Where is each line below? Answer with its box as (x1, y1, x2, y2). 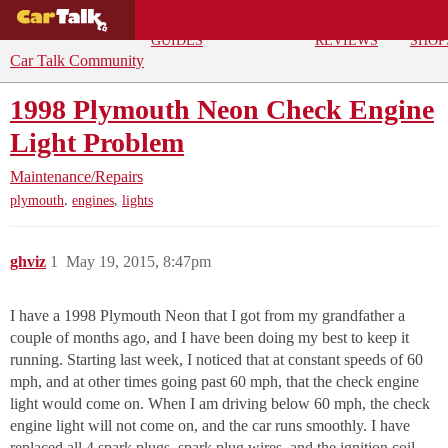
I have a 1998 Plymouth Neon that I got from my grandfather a (10, 307, 405, 325)
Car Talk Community (10, 52, 144, 69)
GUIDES (150, 31, 203, 48)
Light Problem (10, 127, 184, 158)
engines (72, 193, 114, 209)
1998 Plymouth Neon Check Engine (10, 94, 434, 125)
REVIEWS (314, 31, 378, 48)
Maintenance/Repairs (10, 168, 143, 185)
